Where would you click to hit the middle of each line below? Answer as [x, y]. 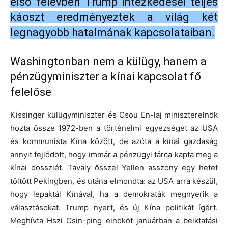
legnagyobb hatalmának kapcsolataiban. [112, 33]
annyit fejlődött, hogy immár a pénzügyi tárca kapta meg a [114, 155]
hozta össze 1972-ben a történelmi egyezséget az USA [114, 128]
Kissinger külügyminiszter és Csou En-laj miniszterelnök [114, 115]
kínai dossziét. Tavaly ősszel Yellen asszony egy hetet [114, 168]
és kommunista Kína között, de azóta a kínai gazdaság [114, 141]
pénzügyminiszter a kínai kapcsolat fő [106, 77]
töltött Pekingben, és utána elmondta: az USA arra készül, [114, 181]
